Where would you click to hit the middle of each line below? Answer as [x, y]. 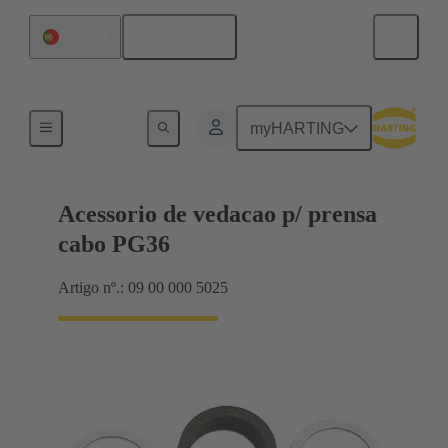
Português [186, 37]
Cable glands [114, 124]
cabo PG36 [114, 244]
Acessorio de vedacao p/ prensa [217, 214]
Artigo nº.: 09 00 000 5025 [143, 288]
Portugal [83, 36]
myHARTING [297, 128]
